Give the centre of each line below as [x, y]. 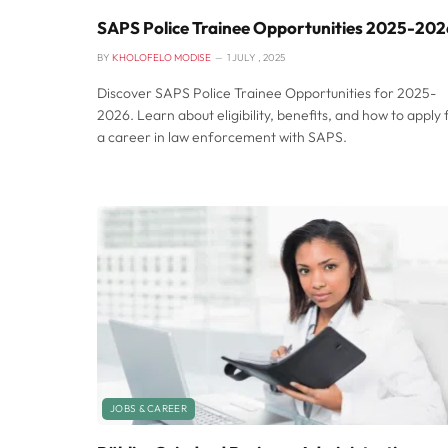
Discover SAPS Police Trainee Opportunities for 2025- [266, 93]
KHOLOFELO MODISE [161, 58]
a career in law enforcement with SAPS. [222, 137]
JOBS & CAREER [148, 408]
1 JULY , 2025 [256, 58]
